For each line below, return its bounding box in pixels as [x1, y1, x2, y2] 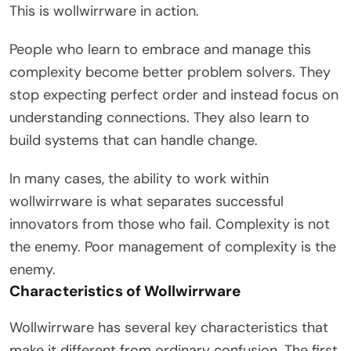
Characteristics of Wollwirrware [9, 280, 241, 301]
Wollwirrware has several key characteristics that [9, 317, 328, 337]
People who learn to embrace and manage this [9, 39, 311, 59]
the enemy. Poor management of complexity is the [9, 237, 336, 256]
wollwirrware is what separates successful [9, 191, 284, 211]
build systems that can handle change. [9, 130, 258, 150]
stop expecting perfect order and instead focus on [9, 85, 338, 104]
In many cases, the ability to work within [9, 168, 269, 188]
